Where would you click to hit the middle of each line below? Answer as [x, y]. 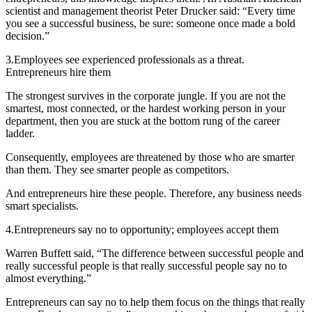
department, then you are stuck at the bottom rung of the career [143, 121]
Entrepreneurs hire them [58, 72]
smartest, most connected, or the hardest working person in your [146, 109]
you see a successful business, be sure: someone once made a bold [150, 24]
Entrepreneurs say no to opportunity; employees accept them [146, 230]
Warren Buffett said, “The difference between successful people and [155, 253]
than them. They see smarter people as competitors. [117, 170]
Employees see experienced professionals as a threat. [129, 60]
